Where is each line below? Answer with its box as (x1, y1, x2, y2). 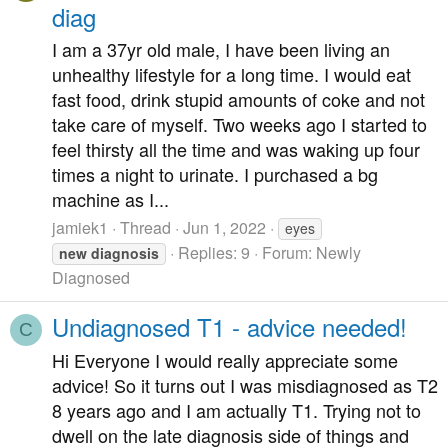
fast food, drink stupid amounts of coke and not (52, 86, 425, 113)
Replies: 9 (178, 240, 250, 264)
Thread (120, 215, 171, 239)
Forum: (262, 240, 316, 264)
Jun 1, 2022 (183, 215, 266, 239)
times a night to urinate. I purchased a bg (52, 161, 378, 188)
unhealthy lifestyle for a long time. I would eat (52, 61, 411, 88)
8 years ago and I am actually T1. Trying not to (52, 396, 421, 423)
